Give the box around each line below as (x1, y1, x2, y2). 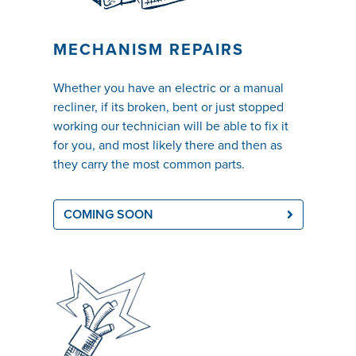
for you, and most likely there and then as (52, 137, 282, 153)
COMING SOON (63, 207, 153, 222)
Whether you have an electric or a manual (52, 80, 284, 96)
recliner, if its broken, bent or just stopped (52, 99, 284, 115)
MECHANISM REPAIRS (52, 41, 244, 60)
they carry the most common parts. (52, 157, 245, 172)
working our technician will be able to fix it (52, 118, 288, 134)
